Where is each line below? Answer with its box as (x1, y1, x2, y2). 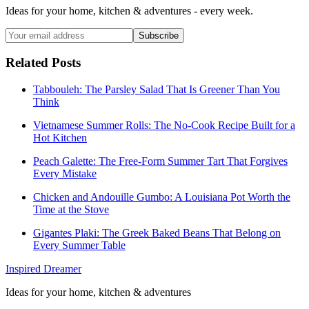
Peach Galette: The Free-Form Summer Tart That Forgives (33, 155, 288, 168)
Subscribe (139, 30, 179, 41)
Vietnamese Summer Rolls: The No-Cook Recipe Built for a (33, 119, 295, 132)
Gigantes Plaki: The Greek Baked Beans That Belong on (33, 227, 281, 239)
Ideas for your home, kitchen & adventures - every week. (6, 4, 253, 17)
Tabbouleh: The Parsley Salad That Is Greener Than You (33, 83, 280, 96)
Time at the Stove (33, 203, 109, 216)
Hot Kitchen (33, 132, 87, 144)
